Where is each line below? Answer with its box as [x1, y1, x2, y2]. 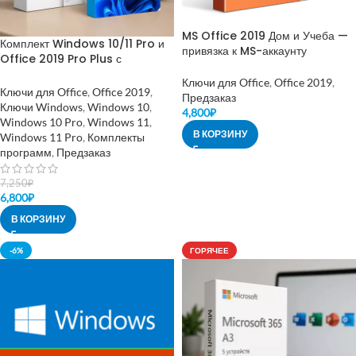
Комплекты [87, 130, 145, 144]
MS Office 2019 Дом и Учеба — [182, 27, 348, 44]
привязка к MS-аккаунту [182, 42, 307, 59]
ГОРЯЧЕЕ [190, 245, 229, 255]
